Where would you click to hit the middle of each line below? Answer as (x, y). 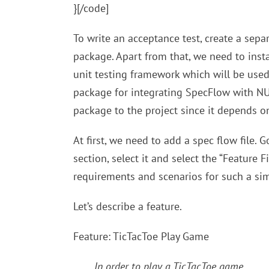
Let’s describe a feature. (128, 206)
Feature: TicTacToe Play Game (141, 236)
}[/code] (91, 8)
